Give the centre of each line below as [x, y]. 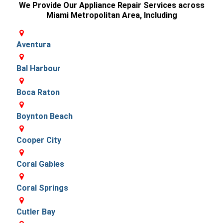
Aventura [34, 44]
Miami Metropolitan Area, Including [111, 15]
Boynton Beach [45, 116]
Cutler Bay [36, 212]
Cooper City [39, 140]
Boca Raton [38, 92]
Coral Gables [40, 164]
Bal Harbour [39, 68]
